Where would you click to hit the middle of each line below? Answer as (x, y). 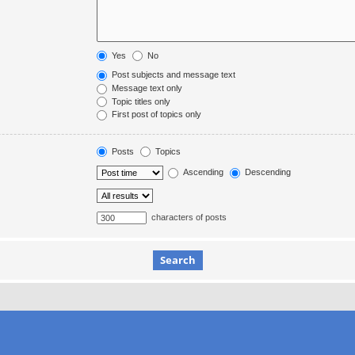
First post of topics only (156, 115)
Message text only (146, 88)
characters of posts (188, 218)
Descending (267, 172)
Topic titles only (140, 101)
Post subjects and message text (173, 75)
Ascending (202, 172)
